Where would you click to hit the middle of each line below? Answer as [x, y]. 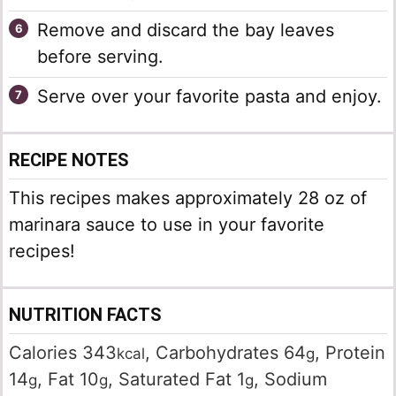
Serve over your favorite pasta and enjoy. [209, 97]
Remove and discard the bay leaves [186, 30]
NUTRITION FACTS [85, 315]
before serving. [100, 57]
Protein [355, 353]
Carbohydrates [220, 353]
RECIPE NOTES [69, 160]
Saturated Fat [178, 380]
